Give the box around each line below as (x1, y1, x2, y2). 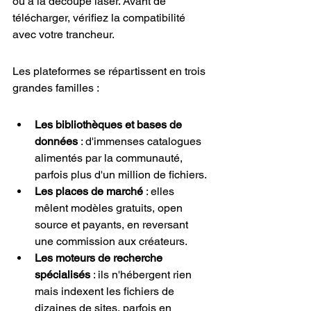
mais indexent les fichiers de (35, 285, 177, 298)
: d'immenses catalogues (78, 135, 204, 148)
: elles (143, 185, 177, 198)
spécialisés (35, 268, 90, 281)
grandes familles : (12, 81, 99, 94)
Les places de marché (35, 185, 143, 198)
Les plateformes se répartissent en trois (12, 65, 208, 78)
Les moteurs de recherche (35, 251, 165, 264)
